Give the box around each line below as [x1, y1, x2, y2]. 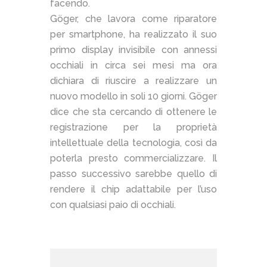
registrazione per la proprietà [50, 122, 217, 133]
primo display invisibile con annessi [50, 44, 217, 56]
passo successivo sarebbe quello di [50, 168, 217, 180]
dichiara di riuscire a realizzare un [50, 75, 217, 87]
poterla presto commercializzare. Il [50, 153, 217, 164]
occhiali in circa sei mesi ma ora [50, 60, 217, 72]
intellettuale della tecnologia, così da [50, 137, 217, 149]
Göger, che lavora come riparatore [50, 13, 217, 25]
